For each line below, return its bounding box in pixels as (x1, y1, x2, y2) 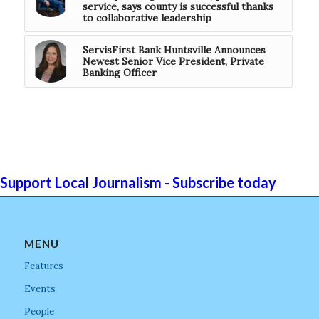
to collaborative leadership (82, 11, 211, 24)
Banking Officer (82, 66, 157, 79)
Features (23, 259, 63, 272)
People (23, 305, 54, 318)
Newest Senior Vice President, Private (82, 54, 264, 68)
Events (23, 282, 56, 295)
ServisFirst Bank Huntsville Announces (82, 43, 266, 56)
